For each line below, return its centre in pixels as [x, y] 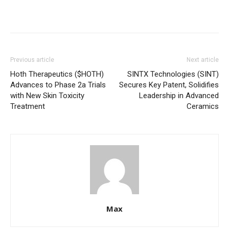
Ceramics [203, 106]
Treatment [28, 106]
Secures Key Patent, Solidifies [169, 85]
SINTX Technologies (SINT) [173, 74]
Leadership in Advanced [179, 96]
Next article [203, 60]
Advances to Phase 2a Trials [58, 85]
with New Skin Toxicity [47, 96]
